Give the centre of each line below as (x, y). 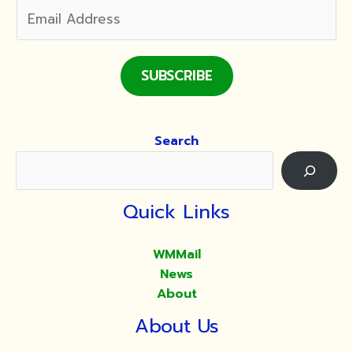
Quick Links (176, 212)
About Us (176, 327)
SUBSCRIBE (176, 76)
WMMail (176, 255)
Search (176, 141)
